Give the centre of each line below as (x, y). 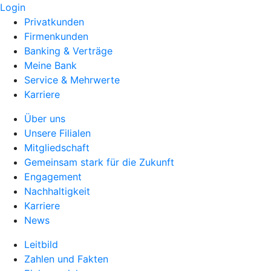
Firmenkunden (56, 36)
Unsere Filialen (57, 133)
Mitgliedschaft (57, 148)
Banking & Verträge (68, 51)
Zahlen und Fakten (66, 259)
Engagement (53, 177)
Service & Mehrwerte (72, 80)
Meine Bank (51, 65)
